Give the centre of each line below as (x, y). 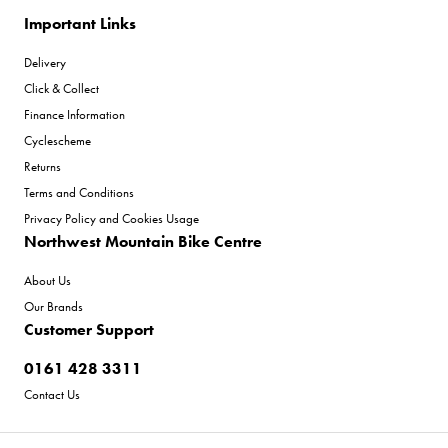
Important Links (80, 23)
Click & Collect (61, 88)
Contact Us (52, 394)
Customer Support (89, 329)
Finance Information (74, 114)
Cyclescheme (57, 140)
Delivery (45, 62)
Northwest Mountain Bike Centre (143, 241)
